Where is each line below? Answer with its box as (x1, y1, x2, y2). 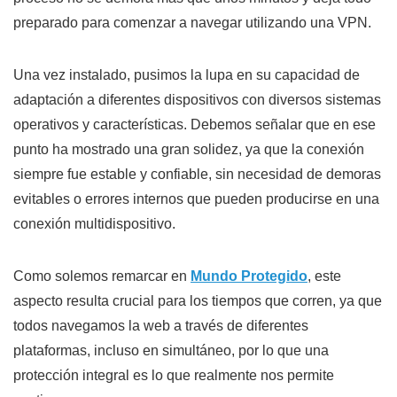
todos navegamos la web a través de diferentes (13, 318, 308, 334)
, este (307, 269, 341, 284)
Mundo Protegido (191, 269, 307, 284)
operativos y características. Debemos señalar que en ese (13, 117, 376, 133)
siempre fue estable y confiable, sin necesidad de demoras (13, 167, 381, 183)
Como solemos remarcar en (13, 269, 191, 284)
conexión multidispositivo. (13, 216, 175, 232)
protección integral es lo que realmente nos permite (13, 368, 334, 384)
